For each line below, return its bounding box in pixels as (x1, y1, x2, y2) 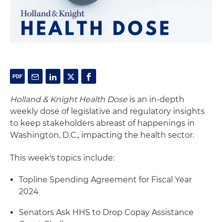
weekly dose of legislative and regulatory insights (10, 106, 205, 116)
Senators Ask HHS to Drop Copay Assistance (19, 207, 194, 217)
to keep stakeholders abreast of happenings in (10, 118, 195, 128)
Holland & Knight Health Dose (10, 94, 127, 104)
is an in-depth (127, 94, 184, 104)
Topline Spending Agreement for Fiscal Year (19, 174, 192, 184)
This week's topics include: (10, 153, 114, 163)
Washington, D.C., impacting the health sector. (10, 130, 194, 140)
